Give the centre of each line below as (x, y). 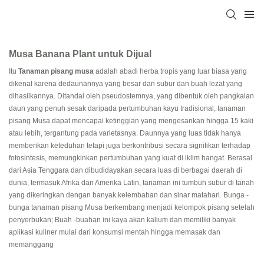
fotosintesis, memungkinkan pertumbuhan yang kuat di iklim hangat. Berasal (131, 158)
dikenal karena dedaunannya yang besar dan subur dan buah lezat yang (126, 83)
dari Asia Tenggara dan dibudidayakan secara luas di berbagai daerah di (126, 170)
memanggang (32, 244)
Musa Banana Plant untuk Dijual (80, 54)
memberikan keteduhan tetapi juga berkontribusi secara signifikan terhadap (130, 145)
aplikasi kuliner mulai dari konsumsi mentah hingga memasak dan (115, 232)
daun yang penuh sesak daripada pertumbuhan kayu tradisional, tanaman (127, 108)
